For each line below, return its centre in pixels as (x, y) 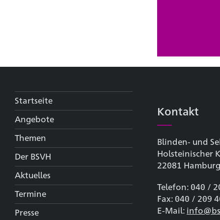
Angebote (34, 119)
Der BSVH (33, 156)
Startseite (34, 100)
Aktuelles (33, 175)
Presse (27, 212)
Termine (30, 193)
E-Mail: (172, 210)
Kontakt (178, 111)
